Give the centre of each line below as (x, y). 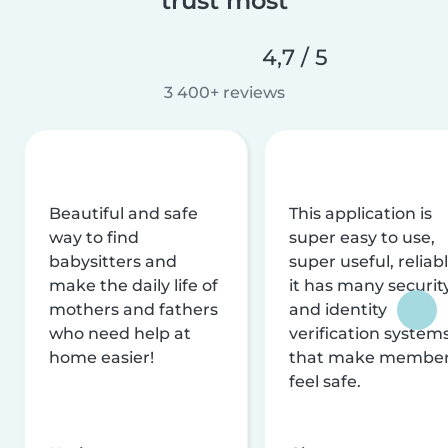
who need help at (120, 333)
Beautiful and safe (123, 213)
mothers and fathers (133, 309)
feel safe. (325, 381)
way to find (94, 237)
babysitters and (113, 261)
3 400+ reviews (224, 92)
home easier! (101, 357)
